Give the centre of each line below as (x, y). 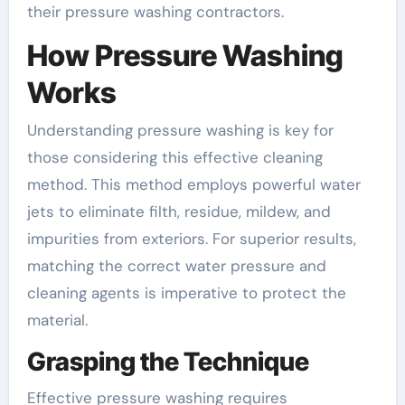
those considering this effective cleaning (174, 158)
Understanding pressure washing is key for (180, 131)
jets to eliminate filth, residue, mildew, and (179, 212)
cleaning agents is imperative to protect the (186, 293)
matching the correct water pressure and (176, 266)
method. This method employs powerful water (193, 185)
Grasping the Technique (168, 362)
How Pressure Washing (185, 55)
